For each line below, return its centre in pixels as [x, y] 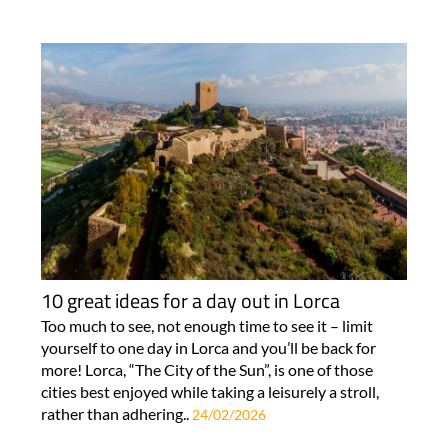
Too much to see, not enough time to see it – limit [206, 325]
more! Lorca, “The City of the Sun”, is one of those [206, 369]
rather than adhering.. [116, 413]
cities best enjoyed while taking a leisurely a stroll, [209, 391]
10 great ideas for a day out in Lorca [190, 300]
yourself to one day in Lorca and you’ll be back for [208, 347]
